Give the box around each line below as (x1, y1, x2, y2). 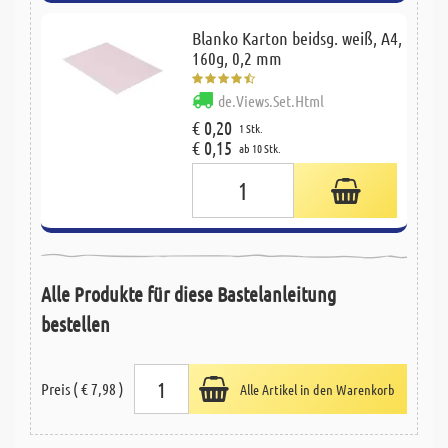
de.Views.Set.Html (217, 91, 324, 111)
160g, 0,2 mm (191, 47, 282, 70)
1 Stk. (238, 120, 263, 137)
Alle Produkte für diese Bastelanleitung (41, 282, 336, 307)
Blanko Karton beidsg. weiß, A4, (191, 27, 402, 50)
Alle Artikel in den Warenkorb (240, 380, 396, 399)
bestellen (41, 312, 110, 337)
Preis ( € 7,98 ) (41, 379, 124, 399)
